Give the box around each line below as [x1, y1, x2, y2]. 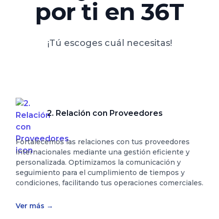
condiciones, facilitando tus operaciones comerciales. [16, 178, 203, 187]
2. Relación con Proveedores [47, 109, 163, 118]
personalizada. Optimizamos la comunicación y [16, 158, 181, 167]
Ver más [16, 201, 46, 210]
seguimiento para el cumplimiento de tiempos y [16, 168, 185, 177]
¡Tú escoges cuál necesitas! [47, 38, 172, 48]
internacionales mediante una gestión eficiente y [16, 148, 190, 156]
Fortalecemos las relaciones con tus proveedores [16, 137, 190, 146]
